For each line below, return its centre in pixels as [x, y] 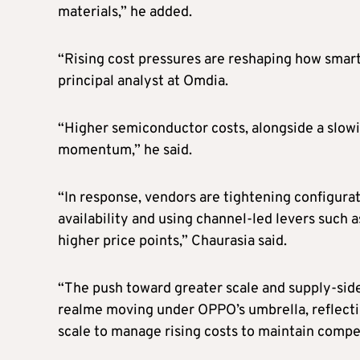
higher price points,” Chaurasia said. [172, 241]
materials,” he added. [125, 12]
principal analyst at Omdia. [143, 81]
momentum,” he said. [125, 150]
